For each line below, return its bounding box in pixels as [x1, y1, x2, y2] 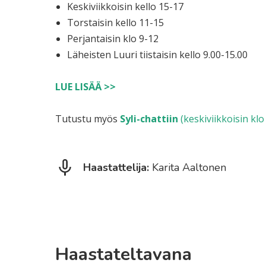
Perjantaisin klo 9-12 [67, 32, 159, 45]
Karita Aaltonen [151, 160, 226, 175]
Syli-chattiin [120, 112, 178, 125]
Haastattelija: [83, 160, 152, 175]
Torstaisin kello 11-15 [67, 16, 164, 29]
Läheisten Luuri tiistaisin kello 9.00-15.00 [67, 48, 248, 61]
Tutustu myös [55, 112, 120, 125]
